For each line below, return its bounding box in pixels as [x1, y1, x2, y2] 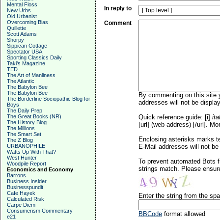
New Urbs [7, 7, 31, 13]
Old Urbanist [7, 13, 37, 19]
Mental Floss [7, 1, 37, 7]
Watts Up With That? [7, 149, 56, 155]
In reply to [104, 5, 132, 12]
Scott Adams [7, 31, 37, 37]
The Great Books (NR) [7, 113, 61, 119]
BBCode [138, 210, 162, 218]
